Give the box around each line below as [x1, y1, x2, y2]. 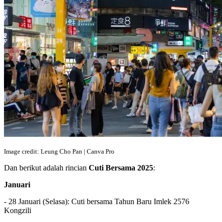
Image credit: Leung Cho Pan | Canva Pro [4, 147, 114, 155]
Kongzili [4, 206, 31, 215]
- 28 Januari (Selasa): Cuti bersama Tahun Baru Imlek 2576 [4, 197, 189, 206]
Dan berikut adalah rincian [4, 163, 89, 172]
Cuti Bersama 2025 [89, 163, 153, 172]
